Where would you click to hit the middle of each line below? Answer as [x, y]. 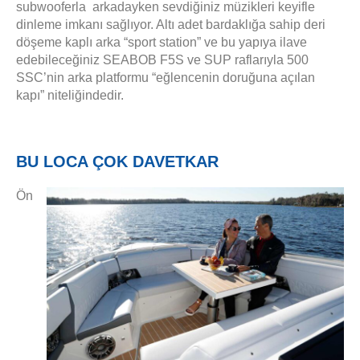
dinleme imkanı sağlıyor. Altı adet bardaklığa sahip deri [171, 25]
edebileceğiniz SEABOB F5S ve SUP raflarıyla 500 [162, 60]
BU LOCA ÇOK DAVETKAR [117, 161]
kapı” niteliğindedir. [75, 96]
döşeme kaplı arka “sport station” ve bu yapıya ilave [162, 43]
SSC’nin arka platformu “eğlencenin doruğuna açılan [166, 78]
